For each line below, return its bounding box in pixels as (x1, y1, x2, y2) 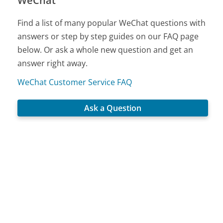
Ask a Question (84, 103, 142, 114)
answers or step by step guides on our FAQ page (17, 31, 199, 42)
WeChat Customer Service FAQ (17, 77, 132, 88)
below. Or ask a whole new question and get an (17, 44, 194, 55)
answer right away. (17, 58, 88, 69)
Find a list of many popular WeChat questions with (17, 17, 206, 28)
